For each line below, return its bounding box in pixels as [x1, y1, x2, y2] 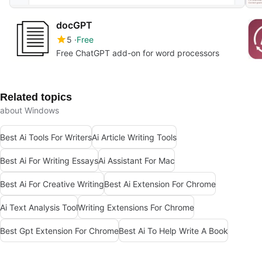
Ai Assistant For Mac [98, 155, 175, 166]
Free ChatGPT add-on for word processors [56, 48, 219, 58]
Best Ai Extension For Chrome [104, 178, 216, 189]
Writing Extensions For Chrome [78, 202, 194, 212]
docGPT [56, 19, 92, 32]
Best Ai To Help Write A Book [119, 225, 228, 236]
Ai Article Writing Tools [92, 132, 177, 142]
